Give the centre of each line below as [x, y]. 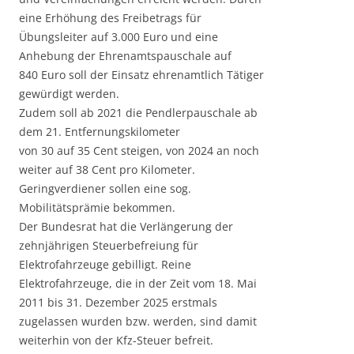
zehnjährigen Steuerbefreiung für [109, 246]
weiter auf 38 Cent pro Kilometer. [107, 170]
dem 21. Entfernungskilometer [100, 132]
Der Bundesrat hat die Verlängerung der [126, 227]
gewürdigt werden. [69, 94]
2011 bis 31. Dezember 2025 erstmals [118, 303]
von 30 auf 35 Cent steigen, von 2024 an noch [139, 151]
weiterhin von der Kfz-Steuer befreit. [116, 341]
